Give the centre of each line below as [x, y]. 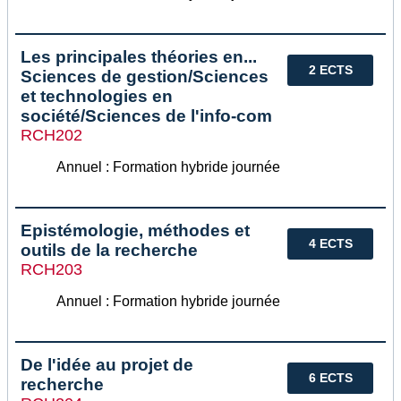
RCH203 [51, 269]
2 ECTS [330, 69]
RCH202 [51, 135]
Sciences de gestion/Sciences [145, 76]
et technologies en [97, 96]
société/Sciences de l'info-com [146, 115]
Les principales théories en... [139, 56]
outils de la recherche [109, 250]
